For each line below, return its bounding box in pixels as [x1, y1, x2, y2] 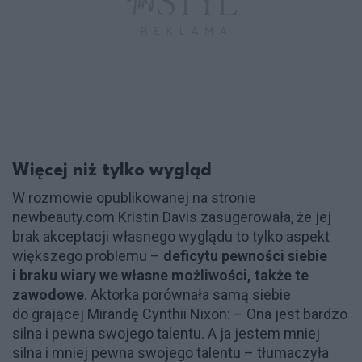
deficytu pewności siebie [163, 247, 327, 265]
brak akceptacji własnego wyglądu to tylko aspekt [12, 228, 330, 246]
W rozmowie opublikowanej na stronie [12, 189, 256, 207]
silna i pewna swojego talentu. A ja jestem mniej [12, 325, 320, 343]
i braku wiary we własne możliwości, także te [12, 267, 309, 284]
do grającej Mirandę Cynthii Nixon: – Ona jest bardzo [12, 305, 347, 323]
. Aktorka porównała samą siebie [84, 286, 291, 304]
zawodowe [12, 286, 84, 304]
